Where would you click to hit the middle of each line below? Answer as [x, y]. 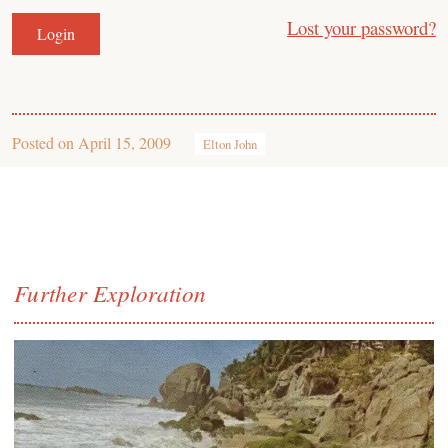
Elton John [230, 144]
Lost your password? [361, 27]
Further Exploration [110, 292]
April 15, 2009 [124, 142]
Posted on [45, 142]
